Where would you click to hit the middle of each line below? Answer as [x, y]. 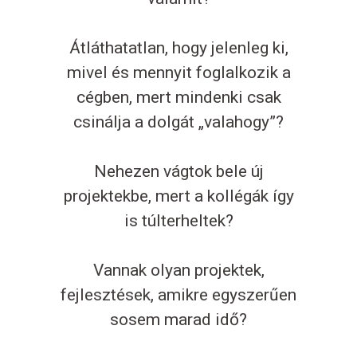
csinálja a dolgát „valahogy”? [178, 122]
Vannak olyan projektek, [178, 271]
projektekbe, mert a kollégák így [178, 196]
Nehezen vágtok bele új [178, 172]
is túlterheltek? [178, 221]
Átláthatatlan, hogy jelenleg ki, [178, 48]
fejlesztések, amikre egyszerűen [178, 295]
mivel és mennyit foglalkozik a [178, 73]
